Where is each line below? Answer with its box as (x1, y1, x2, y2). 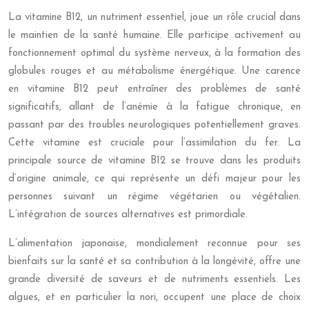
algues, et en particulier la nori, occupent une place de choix (8, 292, 301, 303)
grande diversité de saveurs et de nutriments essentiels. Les (8, 275, 301, 285)
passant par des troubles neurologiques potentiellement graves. (8, 120, 301, 130)
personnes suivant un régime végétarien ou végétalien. (8, 192, 301, 202)
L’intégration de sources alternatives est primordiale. (8, 210, 248, 220)
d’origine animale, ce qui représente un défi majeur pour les (8, 174, 301, 184)
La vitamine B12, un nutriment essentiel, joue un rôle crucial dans (8, 12, 301, 23)
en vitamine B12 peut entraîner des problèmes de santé (8, 84, 301, 94)
